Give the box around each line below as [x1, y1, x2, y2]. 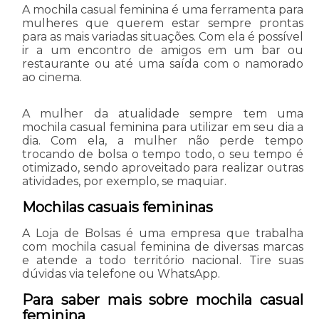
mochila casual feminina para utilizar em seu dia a [21, 120, 304, 134]
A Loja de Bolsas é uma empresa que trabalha [21, 226, 304, 240]
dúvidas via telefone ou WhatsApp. [21, 266, 220, 281]
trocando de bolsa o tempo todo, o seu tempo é [21, 147, 304, 161]
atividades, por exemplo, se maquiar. [21, 174, 226, 188]
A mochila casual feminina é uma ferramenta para [21, 2, 304, 16]
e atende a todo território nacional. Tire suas [21, 253, 304, 267]
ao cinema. [21, 70, 82, 84]
